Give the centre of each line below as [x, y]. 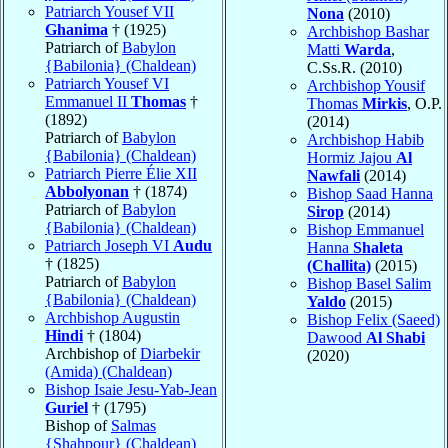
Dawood [336, 337]
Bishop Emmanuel [365, 229]
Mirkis [384, 103]
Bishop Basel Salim [369, 283]
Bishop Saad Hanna [370, 193]
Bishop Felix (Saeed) [373, 319]
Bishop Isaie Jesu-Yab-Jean [131, 389]
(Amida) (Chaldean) [108, 371]
